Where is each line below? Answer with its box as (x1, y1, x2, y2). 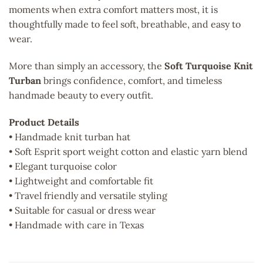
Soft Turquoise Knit (164, 59, 253, 72)
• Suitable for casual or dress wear (9, 204, 156, 216)
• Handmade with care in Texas (9, 218, 144, 231)
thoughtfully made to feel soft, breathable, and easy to (9, 18, 241, 31)
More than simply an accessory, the (9, 59, 164, 72)
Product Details (9, 116, 79, 128)
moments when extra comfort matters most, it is (9, 4, 218, 16)
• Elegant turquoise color (9, 160, 117, 172)
